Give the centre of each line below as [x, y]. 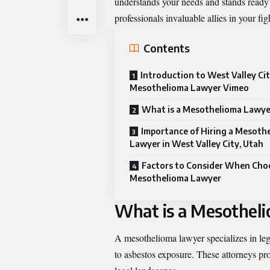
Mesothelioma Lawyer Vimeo [189, 87]
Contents [167, 48]
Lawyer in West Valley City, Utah [196, 143]
